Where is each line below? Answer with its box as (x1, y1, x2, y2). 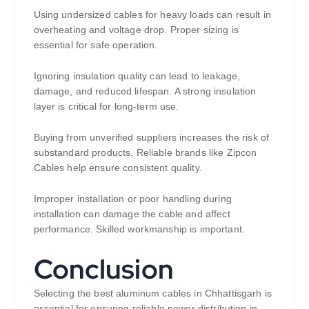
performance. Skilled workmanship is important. (33, 223, 245, 235)
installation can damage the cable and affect (33, 208, 230, 219)
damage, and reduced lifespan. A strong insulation (33, 86, 257, 97)
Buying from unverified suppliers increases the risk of (33, 132, 270, 143)
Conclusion (33, 250, 174, 287)
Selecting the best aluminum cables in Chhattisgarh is (33, 287, 272, 299)
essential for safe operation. (33, 39, 158, 51)
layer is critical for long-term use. (33, 101, 179, 112)
